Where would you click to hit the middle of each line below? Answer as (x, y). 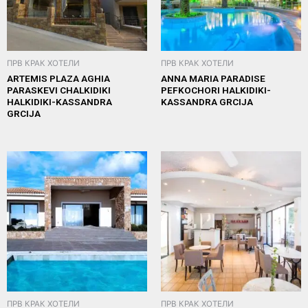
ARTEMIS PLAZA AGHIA (58, 78)
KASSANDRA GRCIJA (207, 101)
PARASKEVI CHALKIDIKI (59, 90)
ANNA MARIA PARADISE (213, 78)
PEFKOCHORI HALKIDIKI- (216, 90)
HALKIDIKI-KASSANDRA (59, 101)
